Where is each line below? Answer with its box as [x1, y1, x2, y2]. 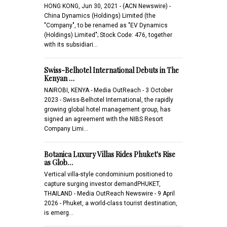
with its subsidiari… [44, 41, 98, 48]
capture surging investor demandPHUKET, [44, 180, 161, 187]
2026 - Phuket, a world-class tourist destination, [44, 199, 177, 207]
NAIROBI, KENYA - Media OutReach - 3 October [44, 86, 173, 94]
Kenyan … [44, 73, 74, 83]
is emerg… [44, 209, 73, 216]
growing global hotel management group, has [44, 105, 171, 113]
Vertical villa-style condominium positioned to [44, 170, 172, 178]
